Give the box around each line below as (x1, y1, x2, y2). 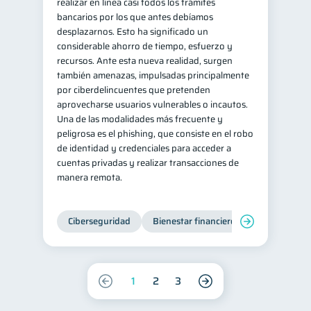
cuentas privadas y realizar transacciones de (57, 155, 239, 170)
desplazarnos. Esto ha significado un (57, 24, 208, 39)
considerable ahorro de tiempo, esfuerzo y (57, 39, 233, 53)
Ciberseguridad (68, 214, 131, 228)
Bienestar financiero (153, 214, 235, 228)
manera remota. (57, 170, 122, 185)
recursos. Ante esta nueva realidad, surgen (57, 53, 233, 68)
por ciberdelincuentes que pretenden (57, 83, 210, 97)
